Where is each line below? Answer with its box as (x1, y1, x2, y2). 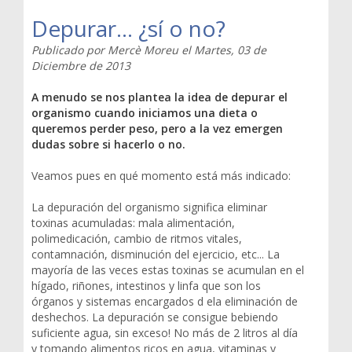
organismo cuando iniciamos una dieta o (31, 104, 258, 120)
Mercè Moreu (108, 42, 178, 57)
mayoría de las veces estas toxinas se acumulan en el (31, 262, 304, 277)
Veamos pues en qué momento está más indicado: (31, 167, 291, 183)
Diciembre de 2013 (31, 57, 130, 73)
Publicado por (31, 42, 108, 57)
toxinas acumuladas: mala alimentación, (31, 214, 235, 230)
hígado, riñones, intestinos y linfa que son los (31, 277, 261, 293)
